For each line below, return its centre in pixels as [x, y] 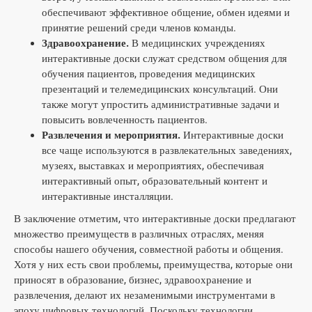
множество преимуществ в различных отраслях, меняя [139, 234]
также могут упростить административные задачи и [161, 104]
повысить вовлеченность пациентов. [125, 120]
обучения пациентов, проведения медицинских [149, 74]
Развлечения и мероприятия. [111, 135]
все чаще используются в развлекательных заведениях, [167, 150]
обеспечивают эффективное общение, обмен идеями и [166, 13]
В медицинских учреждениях [197, 43]
